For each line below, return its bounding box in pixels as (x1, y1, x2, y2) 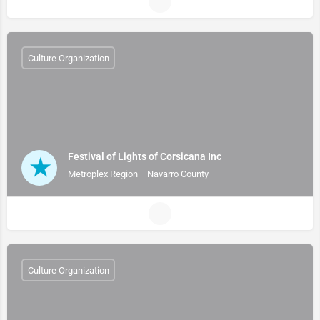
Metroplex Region (68, 168, 138, 179)
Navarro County (147, 168, 209, 179)
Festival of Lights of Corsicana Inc (68, 150, 221, 162)
